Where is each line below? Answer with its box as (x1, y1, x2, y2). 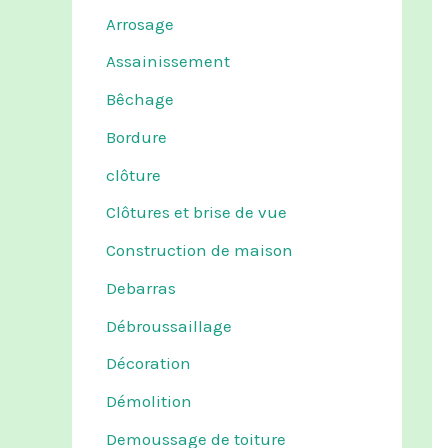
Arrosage (106, 13, 174, 34)
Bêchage (106, 89, 174, 110)
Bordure (106, 126, 167, 147)
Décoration (106, 353, 191, 374)
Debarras (106, 277, 176, 298)
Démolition (106, 391, 192, 412)
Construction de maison (106, 240, 293, 261)
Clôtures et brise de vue (106, 202, 287, 223)
